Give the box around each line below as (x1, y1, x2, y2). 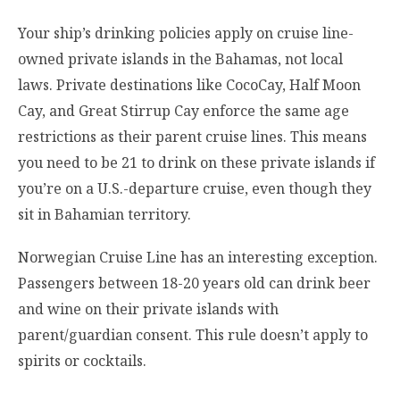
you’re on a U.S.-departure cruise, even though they (18, 179, 371, 199)
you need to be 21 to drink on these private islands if (18, 153, 375, 173)
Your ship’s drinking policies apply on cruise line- (18, 23, 354, 44)
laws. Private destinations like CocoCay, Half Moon (18, 75, 361, 96)
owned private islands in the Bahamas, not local (18, 49, 343, 70)
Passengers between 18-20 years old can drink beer (18, 272, 371, 293)
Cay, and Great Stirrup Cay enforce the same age (18, 101, 349, 121)
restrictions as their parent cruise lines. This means (18, 127, 367, 147)
